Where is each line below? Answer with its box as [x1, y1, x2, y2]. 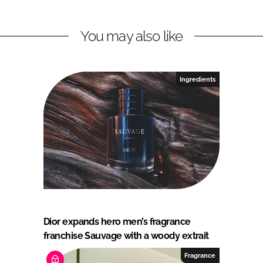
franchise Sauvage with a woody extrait [43, 230, 209, 241]
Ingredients [180, 75, 216, 83]
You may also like [80, 27, 183, 45]
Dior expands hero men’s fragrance [43, 215, 191, 227]
